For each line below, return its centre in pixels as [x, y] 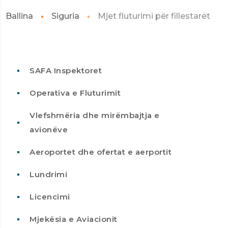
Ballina [20, 16]
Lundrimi [48, 174]
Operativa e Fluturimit [75, 93]
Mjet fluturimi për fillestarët [154, 16]
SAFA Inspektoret [66, 70]
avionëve [49, 130]
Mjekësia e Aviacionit [74, 219]
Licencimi [50, 197]
